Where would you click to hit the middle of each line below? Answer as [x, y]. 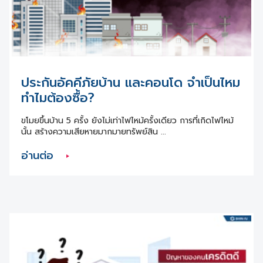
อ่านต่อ [39, 156]
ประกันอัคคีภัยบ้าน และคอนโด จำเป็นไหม [131, 83]
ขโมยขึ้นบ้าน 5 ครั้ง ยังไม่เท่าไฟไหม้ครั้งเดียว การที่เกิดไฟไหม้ [127, 121]
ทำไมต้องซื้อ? [58, 98]
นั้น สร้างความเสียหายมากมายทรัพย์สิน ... [94, 132]
